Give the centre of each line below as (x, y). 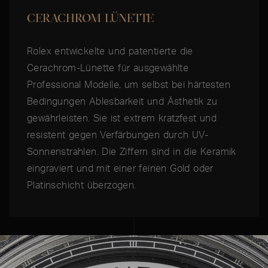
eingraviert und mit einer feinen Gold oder (120, 168)
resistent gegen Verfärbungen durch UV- (118, 135)
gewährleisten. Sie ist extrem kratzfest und (122, 118)
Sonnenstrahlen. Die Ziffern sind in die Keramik (132, 152)
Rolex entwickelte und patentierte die (110, 51)
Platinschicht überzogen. (82, 185)
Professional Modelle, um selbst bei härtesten (129, 85)
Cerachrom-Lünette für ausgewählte (108, 68)
